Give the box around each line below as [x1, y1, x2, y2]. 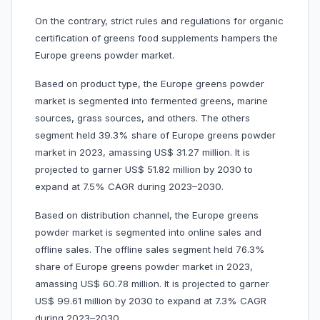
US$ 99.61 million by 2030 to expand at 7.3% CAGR [35, 295, 266, 307]
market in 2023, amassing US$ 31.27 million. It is [35, 146, 250, 159]
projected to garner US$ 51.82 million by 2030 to [35, 164, 253, 176]
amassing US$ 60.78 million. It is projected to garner [35, 278, 269, 290]
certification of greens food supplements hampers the [35, 32, 278, 44]
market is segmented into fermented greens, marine [35, 95, 268, 107]
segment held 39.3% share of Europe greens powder [35, 129, 276, 141]
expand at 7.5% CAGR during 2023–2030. [35, 181, 226, 193]
